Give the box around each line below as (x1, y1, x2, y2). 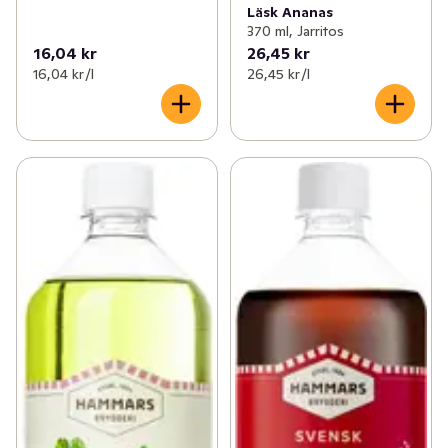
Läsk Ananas (246, 2, 333, 21)
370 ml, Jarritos (246, 21, 344, 40)
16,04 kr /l (33, 64, 94, 83)
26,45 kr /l (246, 64, 310, 83)
